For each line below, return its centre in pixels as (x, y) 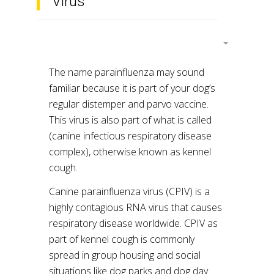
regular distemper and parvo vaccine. (129, 104)
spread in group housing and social (125, 255)
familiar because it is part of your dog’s (132, 88)
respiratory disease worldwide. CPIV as (133, 223)
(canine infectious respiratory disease (130, 136)
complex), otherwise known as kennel (130, 152)
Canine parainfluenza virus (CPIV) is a (129, 191)
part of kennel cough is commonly (122, 239)
